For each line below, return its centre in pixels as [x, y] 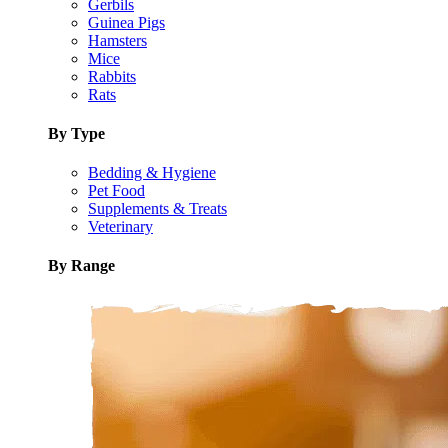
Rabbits [112, 76]
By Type [76, 133]
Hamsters [117, 40]
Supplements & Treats [157, 209]
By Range [81, 266]
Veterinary [120, 227]
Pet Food [116, 191]
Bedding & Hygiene [152, 173]
